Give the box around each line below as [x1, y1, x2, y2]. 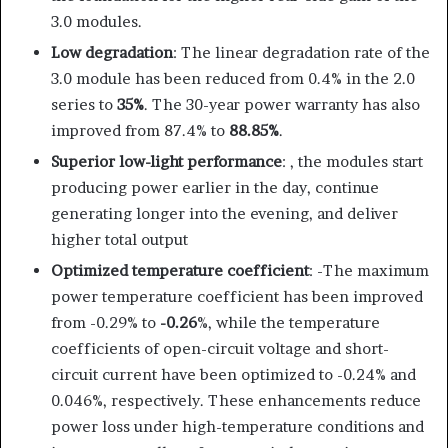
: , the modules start [282, 151, 423, 171]
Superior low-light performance [51, 151, 282, 171]
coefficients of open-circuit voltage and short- [51, 338, 389, 358]
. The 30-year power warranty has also [144, 94, 420, 114]
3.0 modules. [51, 11, 142, 31]
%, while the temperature [197, 312, 380, 332]
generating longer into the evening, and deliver [51, 203, 398, 223]
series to [51, 94, 117, 114]
